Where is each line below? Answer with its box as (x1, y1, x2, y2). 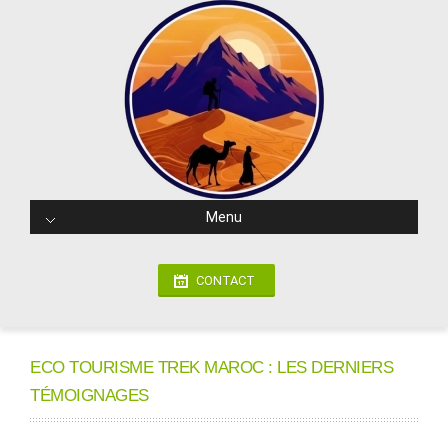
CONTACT (196, 273, 255, 288)
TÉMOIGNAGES (30, 386, 149, 405)
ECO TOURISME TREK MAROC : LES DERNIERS (30, 358, 393, 377)
